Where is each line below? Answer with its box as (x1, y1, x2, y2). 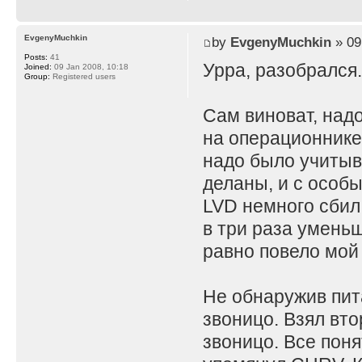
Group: (24, 71, 50, 81)
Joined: (24, 61, 52, 71)
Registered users (50, 71, 116, 81)
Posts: (24, 52, 48, 61)
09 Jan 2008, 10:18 (52, 61, 128, 71)
